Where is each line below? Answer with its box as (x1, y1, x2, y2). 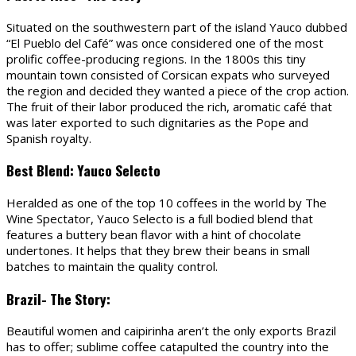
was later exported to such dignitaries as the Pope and (6, 114, 308, 130)
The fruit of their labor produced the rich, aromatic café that (6, 98, 332, 114)
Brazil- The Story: (6, 288, 110, 309)
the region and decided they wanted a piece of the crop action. (6, 82, 349, 99)
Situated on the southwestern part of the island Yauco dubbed (6, 18, 347, 35)
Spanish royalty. (6, 130, 91, 146)
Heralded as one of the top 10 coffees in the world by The (6, 195, 327, 211)
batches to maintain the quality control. (6, 258, 218, 274)
